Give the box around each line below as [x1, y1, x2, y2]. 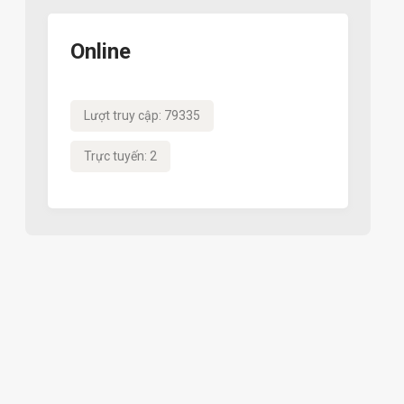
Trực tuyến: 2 [83, 149, 157, 163]
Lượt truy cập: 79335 [83, 108, 200, 123]
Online [69, 39, 131, 64]
